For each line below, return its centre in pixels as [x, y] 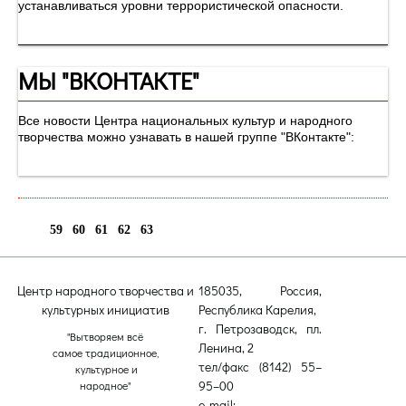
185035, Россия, [260, 290]
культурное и [105, 369]
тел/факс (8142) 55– [260, 366]
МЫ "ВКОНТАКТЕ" [109, 81]
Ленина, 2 [226, 347]
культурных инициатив [105, 309]
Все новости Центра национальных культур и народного [185, 121]
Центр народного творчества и [105, 290]
